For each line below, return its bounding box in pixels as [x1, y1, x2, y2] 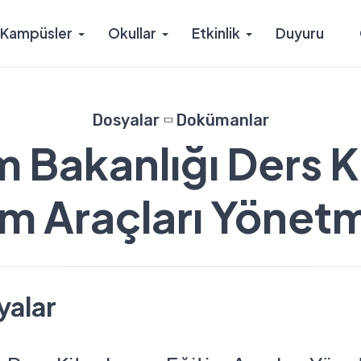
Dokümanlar [176, 111, 269, 130]
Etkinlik [192, 24, 240, 42]
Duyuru [276, 24, 324, 42]
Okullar [108, 24, 156, 42]
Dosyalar [92, 111, 160, 130]
